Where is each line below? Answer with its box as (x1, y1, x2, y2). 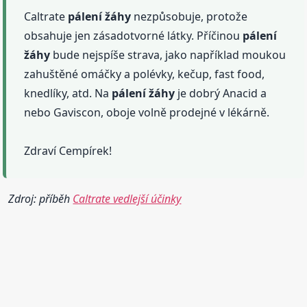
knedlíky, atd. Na (24, 86, 112, 101)
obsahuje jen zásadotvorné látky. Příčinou (24, 28, 243, 44)
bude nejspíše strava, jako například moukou (50, 47, 286, 63)
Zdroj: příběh (8, 191, 73, 207)
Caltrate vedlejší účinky (73, 191, 182, 207)
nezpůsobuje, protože (131, 9, 248, 25)
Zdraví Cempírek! (24, 143, 112, 159)
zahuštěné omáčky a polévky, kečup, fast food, (24, 66, 265, 82)
